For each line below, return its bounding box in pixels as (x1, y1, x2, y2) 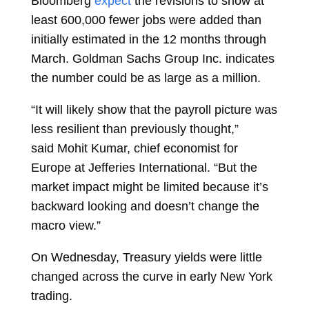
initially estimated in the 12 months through (30, 32, 266, 46)
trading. (30, 288, 72, 303)
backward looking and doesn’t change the (30, 199, 259, 213)
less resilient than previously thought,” (30, 121, 239, 136)
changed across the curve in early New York (30, 269, 272, 283)
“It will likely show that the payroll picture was (30, 102, 277, 117)
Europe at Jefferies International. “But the (30, 160, 257, 175)
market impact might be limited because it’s (30, 179, 268, 194)
